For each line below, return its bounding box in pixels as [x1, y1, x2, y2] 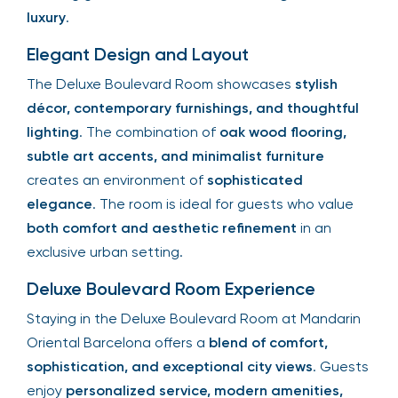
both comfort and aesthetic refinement [27, 219, 297, 236]
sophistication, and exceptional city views [27, 357, 313, 375]
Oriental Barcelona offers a [27, 333, 209, 351]
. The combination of [79, 123, 219, 140]
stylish [295, 75, 338, 92]
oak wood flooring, [219, 123, 346, 140]
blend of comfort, [209, 333, 328, 351]
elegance [27, 195, 92, 212]
